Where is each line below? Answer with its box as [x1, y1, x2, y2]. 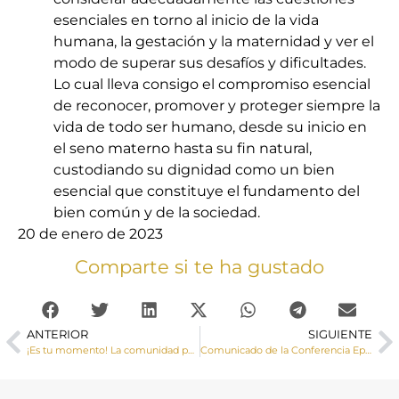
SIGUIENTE [308, 328, 372, 342]
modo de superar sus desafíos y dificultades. [53, 54, 366, 72]
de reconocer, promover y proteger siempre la [53, 97, 380, 115]
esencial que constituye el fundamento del [53, 183, 360, 200]
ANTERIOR [27, 328, 88, 342]
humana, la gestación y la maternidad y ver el [53, 33, 374, 51]
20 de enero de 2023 [18, 225, 163, 243]
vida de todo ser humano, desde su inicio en [53, 118, 367, 136]
